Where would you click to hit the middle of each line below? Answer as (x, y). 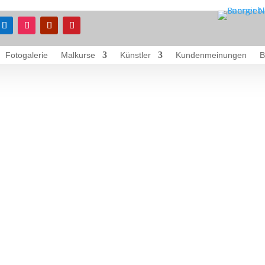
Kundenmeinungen (211, 55)
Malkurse (78, 55)
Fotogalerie (27, 55)
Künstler (135, 55)
